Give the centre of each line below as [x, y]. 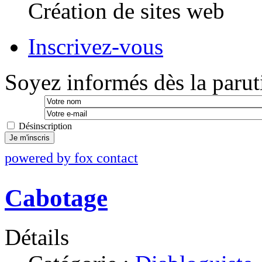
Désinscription [45, 126]
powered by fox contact [71, 157]
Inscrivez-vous [96, 46]
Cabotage [56, 198]
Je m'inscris [30, 137]
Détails [37, 237]
